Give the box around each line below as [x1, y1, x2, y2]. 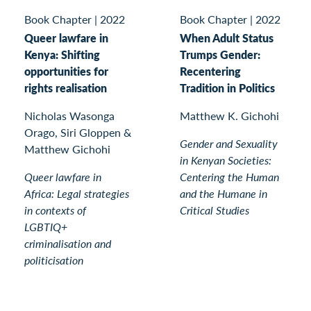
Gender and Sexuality [180, 135, 278, 151]
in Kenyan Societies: [180, 151, 271, 168]
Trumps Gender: [180, 46, 260, 62]
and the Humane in [180, 185, 267, 201]
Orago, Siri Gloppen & [24, 124, 131, 140]
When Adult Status [180, 29, 274, 46]
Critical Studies [180, 201, 249, 218]
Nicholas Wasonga [24, 107, 115, 124]
